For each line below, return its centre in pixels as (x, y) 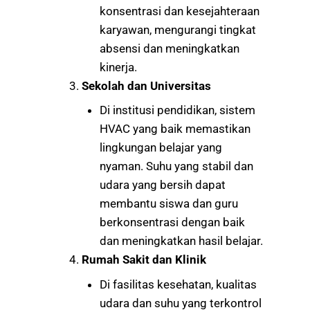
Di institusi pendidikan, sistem (177, 110)
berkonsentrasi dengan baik (172, 222)
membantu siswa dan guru (168, 204)
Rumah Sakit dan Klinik (144, 260)
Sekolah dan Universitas (146, 85)
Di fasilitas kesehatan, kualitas (178, 284)
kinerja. (118, 67)
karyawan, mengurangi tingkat (177, 29)
